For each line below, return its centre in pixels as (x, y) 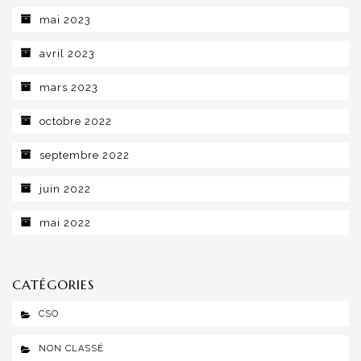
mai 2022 (65, 223)
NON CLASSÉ (71, 349)
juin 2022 (65, 189)
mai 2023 (65, 20)
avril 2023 (67, 54)
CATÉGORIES (53, 284)
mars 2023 (69, 87)
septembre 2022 (85, 155)
